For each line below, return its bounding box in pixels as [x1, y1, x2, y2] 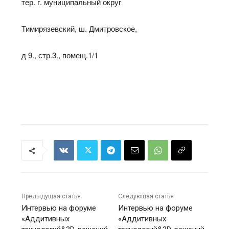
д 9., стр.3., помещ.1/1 [21, 50, 99, 61]
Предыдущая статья [21, 193, 81, 200]
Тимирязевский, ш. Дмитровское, [21, 23, 138, 34]
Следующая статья [118, 193, 174, 200]
